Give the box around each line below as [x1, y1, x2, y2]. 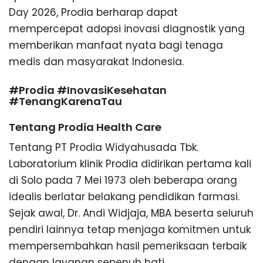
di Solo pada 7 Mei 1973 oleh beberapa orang [9, 173, 237, 187]
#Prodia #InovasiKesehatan [9, 82, 167, 97]
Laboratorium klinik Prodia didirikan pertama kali [9, 156, 251, 171]
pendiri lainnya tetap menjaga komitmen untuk [9, 222, 251, 237]
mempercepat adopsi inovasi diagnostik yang [9, 21, 245, 36]
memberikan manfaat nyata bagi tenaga [9, 38, 223, 52]
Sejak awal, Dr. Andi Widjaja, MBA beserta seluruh [9, 205, 254, 220]
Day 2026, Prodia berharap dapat [9, 5, 178, 19]
